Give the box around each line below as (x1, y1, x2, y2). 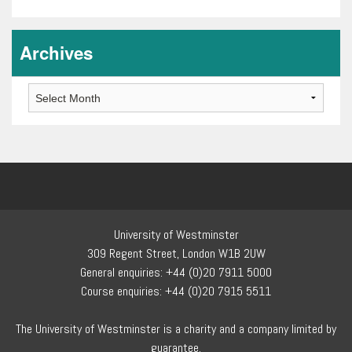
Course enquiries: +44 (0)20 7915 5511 (81, 283, 271, 300)
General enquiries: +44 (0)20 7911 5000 (80, 264, 272, 281)
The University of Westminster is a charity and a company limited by (16, 321, 336, 338)
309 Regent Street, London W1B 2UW (86, 245, 266, 262)
